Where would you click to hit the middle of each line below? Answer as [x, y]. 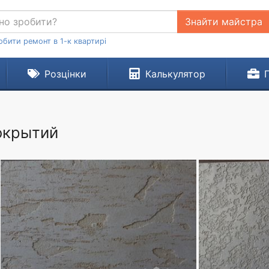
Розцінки [65, 74]
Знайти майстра [223, 22]
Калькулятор [175, 74]
